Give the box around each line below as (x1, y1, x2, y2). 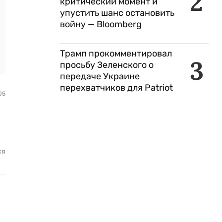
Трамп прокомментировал (60, 48, 172, 59)
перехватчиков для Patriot (60, 82, 175, 93)
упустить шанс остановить (60, 7, 174, 18)
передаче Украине (60, 71, 140, 82)
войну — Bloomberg (60, 19, 142, 30)
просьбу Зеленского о (60, 59, 154, 70)
